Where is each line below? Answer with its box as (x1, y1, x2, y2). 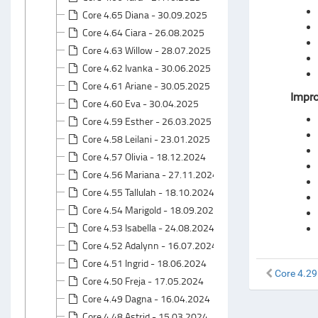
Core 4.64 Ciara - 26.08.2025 (82, 26, 204, 39)
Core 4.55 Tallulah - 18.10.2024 (82, 185, 214, 199)
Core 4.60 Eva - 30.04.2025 (82, 97, 199, 110)
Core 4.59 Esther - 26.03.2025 (82, 114, 212, 128)
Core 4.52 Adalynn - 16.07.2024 (82, 238, 217, 252)
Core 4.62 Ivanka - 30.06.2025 (82, 61, 211, 75)
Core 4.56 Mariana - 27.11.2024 (82, 168, 218, 181)
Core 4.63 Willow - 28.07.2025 (82, 43, 211, 57)
